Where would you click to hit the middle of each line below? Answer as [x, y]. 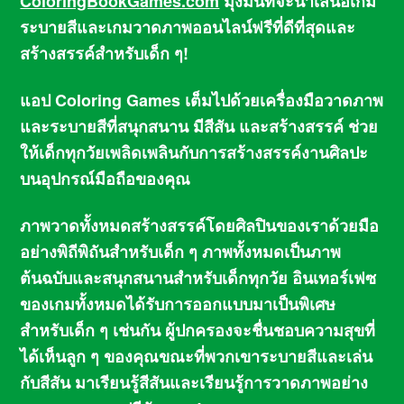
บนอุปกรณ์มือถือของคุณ [106, 179]
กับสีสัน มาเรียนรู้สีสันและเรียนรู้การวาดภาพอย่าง [194, 383]
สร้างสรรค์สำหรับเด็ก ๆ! [105, 54]
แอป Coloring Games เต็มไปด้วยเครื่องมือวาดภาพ [202, 101]
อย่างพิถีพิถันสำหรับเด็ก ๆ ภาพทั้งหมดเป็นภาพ [181, 252]
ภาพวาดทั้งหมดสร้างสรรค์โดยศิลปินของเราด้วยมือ [200, 226]
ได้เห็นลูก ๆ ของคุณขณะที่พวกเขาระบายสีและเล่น [197, 357]
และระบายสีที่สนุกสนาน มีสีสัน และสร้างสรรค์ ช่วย [199, 127]
